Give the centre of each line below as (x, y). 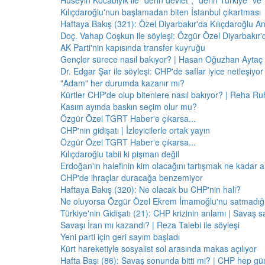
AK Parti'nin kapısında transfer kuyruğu (133, 47)
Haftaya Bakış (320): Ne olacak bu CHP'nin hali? (151, 189)
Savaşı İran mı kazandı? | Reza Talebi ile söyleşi (150, 225)
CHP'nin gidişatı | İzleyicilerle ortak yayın (135, 130)
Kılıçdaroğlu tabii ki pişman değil (120, 154)
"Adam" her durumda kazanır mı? (122, 83)
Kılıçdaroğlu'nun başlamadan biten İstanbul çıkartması (161, 12)
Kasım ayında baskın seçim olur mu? (129, 106)
